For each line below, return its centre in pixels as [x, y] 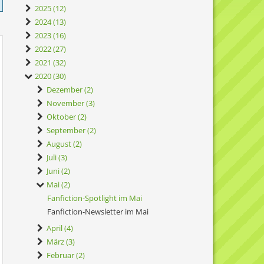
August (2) [63, 144]
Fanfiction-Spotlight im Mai [95, 198]
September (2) [70, 130]
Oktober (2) [66, 117]
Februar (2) [65, 255]
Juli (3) [56, 157]
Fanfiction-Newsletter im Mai [98, 212]
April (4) [59, 228]
